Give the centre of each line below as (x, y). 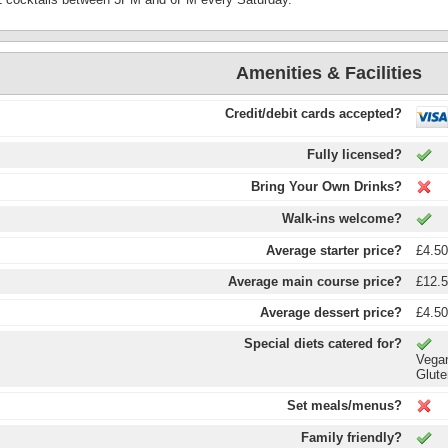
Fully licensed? (354, 154)
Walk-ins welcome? (341, 218)
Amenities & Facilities (329, 73)
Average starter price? (333, 250)
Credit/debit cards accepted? (313, 113)
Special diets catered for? (322, 343)
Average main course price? (314, 281)
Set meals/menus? (344, 405)
